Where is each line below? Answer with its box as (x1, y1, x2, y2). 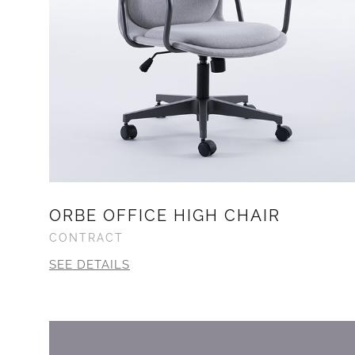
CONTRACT (49, 231, 124, 244)
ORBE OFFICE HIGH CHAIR (49, 205, 281, 225)
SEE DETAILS (49, 257, 130, 272)
